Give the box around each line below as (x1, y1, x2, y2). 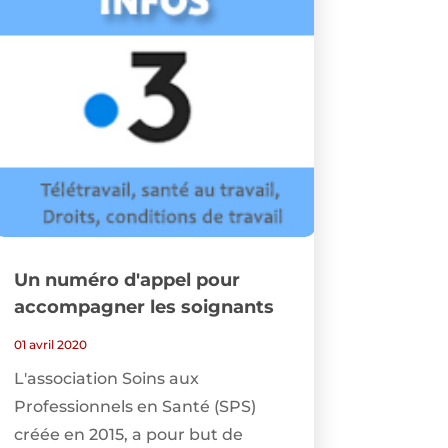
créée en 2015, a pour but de (13, 425, 243, 445)
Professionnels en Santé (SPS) (13, 397, 256, 417)
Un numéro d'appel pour (13, 269, 240, 292)
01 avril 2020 (13, 337, 87, 353)
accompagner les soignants (13, 296, 274, 319)
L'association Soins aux (13, 369, 199, 389)
